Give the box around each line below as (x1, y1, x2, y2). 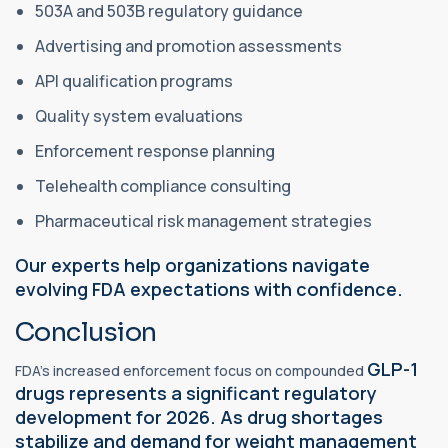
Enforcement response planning (35, 139, 275, 162)
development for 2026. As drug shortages (15, 405, 383, 430)
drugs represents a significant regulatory (15, 381, 377, 406)
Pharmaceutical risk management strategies (35, 209, 372, 232)
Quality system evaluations (35, 104, 243, 127)
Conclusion (15, 315, 157, 349)
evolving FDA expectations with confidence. (15, 276, 403, 301)
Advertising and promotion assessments (35, 34, 342, 57)
